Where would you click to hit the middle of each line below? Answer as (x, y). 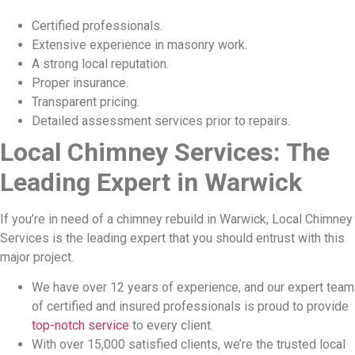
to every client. (171, 326)
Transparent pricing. (86, 101)
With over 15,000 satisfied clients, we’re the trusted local (189, 345)
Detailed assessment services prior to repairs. (161, 120)
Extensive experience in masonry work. (139, 44)
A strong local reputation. (100, 63)
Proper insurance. (80, 82)
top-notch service (80, 326)
